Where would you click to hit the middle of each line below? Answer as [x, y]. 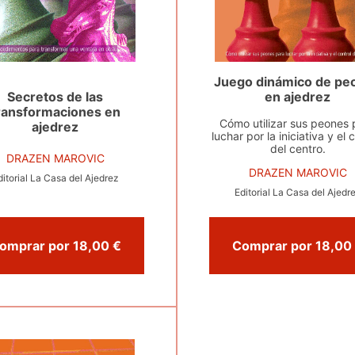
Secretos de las [55, 96]
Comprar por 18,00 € [116, 246]
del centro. [298, 149]
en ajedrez [298, 97]
